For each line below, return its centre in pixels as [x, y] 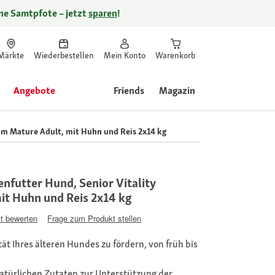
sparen [103, 13]
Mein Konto [125, 55]
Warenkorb [175, 55]
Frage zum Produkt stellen [95, 218]
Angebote [34, 91]
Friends [129, 91]
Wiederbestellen [64, 55]
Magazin [177, 91]
